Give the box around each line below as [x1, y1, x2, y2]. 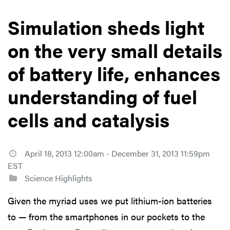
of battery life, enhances [8, 59, 220, 87]
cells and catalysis [8, 105, 169, 133]
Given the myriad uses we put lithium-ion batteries [8, 194, 212, 207]
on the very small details [8, 36, 222, 64]
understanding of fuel [8, 82, 197, 110]
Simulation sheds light [8, 13, 204, 41]
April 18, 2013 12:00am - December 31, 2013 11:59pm [24, 147, 210, 159]
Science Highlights [22, 171, 92, 184]
